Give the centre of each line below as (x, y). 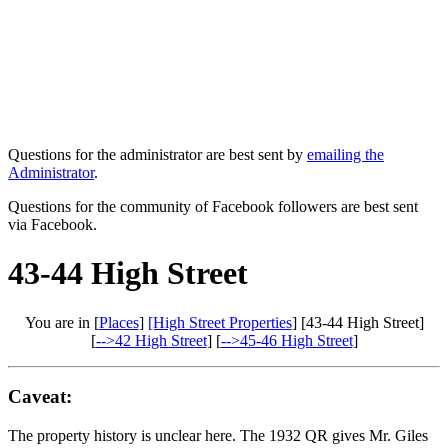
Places (118, 322)
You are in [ (61, 322)
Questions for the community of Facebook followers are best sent (213, 206)
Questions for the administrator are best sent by (157, 154)
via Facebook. (52, 224)
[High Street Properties (219, 322)
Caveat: (40, 397)
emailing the (345, 154)
